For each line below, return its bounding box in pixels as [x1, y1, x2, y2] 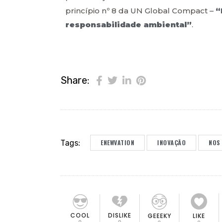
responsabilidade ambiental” [65, 19, 192, 29]
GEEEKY [147, 211, 171, 220]
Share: [61, 74, 89, 87]
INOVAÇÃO [157, 138, 186, 147]
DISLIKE [108, 211, 131, 220]
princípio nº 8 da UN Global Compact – [65, 5, 216, 15]
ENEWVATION [101, 138, 134, 147]
